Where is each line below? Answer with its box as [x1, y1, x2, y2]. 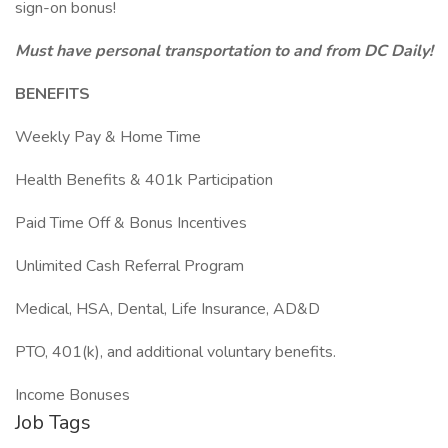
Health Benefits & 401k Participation [15, 169, 273, 191]
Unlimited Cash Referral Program [15, 255, 244, 277]
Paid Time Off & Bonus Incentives [15, 212, 247, 234]
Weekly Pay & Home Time [15, 126, 201, 148]
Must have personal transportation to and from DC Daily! [15, 40, 433, 62]
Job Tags [15, 409, 91, 436]
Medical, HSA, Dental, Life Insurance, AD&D [15, 298, 320, 320]
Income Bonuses [15, 384, 130, 406]
